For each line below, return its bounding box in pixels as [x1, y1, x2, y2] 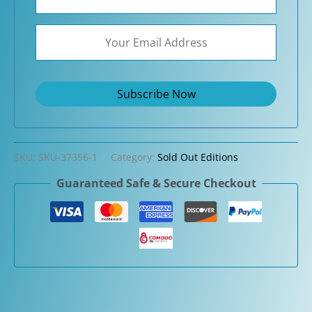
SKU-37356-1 [38, 150, 97, 164]
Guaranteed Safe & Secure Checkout [56, 175, 256, 192]
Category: [111, 150, 157, 164]
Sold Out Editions [157, 150, 238, 164]
